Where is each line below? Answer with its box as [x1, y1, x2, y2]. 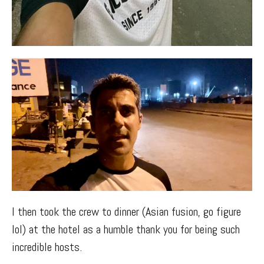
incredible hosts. [12, 239, 82, 255]
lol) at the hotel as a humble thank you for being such [12, 222, 240, 237]
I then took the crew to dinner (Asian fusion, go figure [12, 204, 241, 220]
